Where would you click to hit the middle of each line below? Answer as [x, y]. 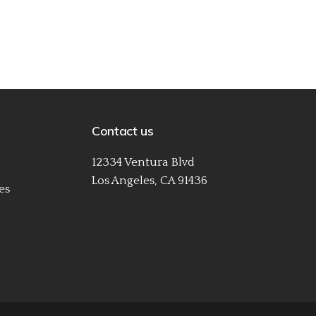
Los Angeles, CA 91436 [150, 180]
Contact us [123, 130]
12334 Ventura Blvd [143, 162]
